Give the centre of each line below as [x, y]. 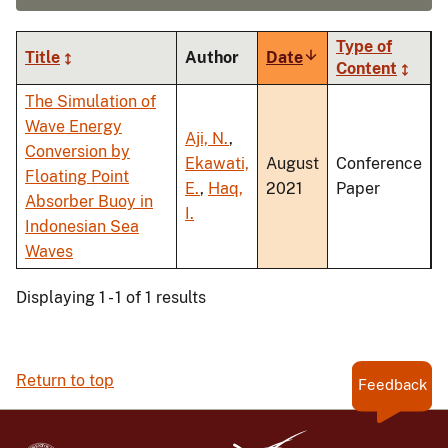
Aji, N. [207, 139]
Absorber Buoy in [89, 202]
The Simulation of [90, 102]
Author [212, 58]
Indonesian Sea [82, 227]
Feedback [392, 385]
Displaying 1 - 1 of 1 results [111, 298]
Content [366, 69]
